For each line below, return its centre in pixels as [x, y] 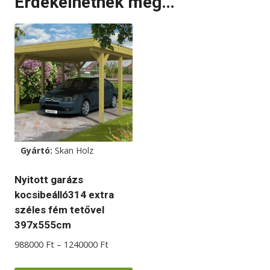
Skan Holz [74, 151]
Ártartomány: [135, 244]
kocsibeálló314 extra [64, 195]
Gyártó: [38, 151]
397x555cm [43, 225]
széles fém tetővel [59, 210]
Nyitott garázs [49, 180]
